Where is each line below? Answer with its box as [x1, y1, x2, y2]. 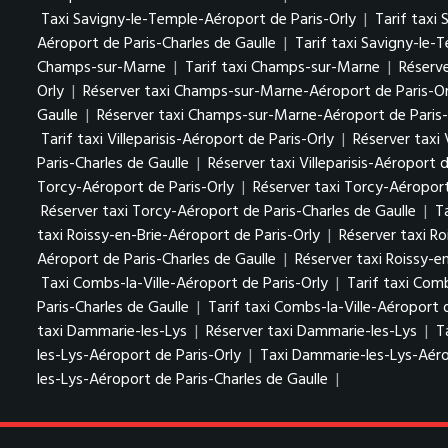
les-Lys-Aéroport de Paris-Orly [37, 342, 241, 369]
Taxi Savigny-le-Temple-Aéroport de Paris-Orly [41, 6, 356, 33]
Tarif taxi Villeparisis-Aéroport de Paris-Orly [41, 126, 334, 153]
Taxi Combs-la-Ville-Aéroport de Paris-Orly [41, 270, 328, 297]
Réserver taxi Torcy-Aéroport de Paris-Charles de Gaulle [41, 198, 416, 225]
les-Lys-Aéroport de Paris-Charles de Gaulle [37, 366, 328, 393]
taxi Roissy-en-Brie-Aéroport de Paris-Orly [37, 222, 320, 249]
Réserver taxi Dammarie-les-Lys [206, 318, 417, 345]
